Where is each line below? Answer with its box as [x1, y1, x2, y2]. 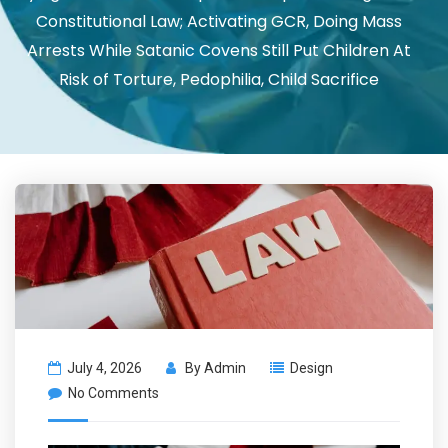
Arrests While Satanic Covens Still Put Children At [27, 39, 411, 62]
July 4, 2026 [67, 360, 142, 377]
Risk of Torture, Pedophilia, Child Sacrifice [59, 68, 379, 91]
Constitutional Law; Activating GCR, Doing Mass [36, 10, 402, 33]
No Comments [68, 385, 159, 402]
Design [290, 360, 333, 377]
